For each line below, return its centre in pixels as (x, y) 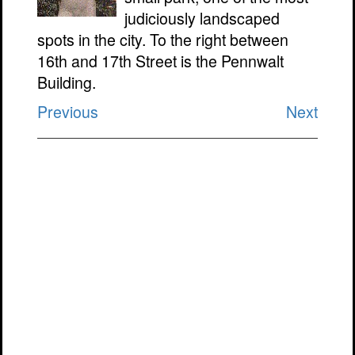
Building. (67, 82)
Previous (68, 112)
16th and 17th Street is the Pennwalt (161, 61)
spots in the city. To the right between (163, 40)
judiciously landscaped (202, 18)
